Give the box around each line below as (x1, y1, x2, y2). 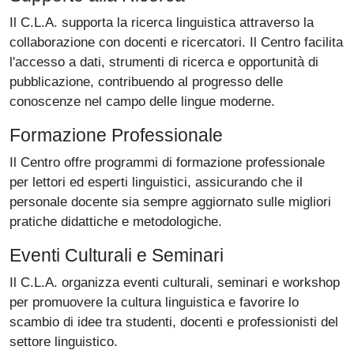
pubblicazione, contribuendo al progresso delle (9, 73, 283, 90)
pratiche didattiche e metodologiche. (9, 213, 222, 230)
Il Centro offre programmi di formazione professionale (9, 154, 325, 171)
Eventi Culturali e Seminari (9, 245, 224, 266)
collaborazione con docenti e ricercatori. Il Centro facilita (9, 34, 343, 51)
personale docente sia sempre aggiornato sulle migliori (9, 194, 331, 210)
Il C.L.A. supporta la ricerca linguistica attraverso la (9, 14, 314, 31)
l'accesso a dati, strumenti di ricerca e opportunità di (9, 54, 318, 70)
